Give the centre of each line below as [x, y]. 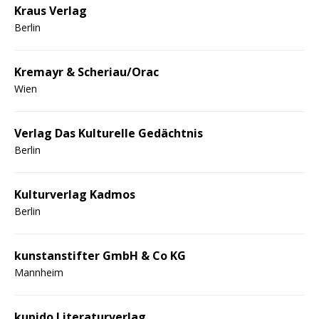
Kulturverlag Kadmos [75, 194]
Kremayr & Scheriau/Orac [87, 72]
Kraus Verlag [51, 10]
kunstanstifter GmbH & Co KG [100, 255]
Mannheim [39, 272]
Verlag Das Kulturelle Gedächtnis [109, 133]
